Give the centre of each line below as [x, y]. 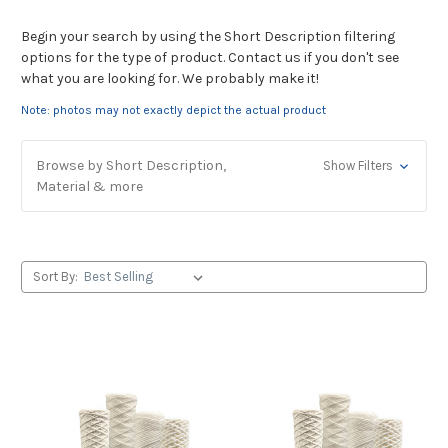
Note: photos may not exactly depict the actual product [173, 109]
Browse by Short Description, [131, 165]
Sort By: [55, 276]
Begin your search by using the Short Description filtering [208, 36]
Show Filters [359, 165]
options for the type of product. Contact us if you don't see [210, 57]
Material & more [89, 186]
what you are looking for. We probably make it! [170, 78]
